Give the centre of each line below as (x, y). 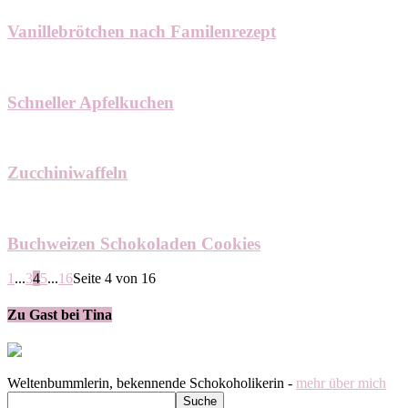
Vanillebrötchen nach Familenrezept (142, 32)
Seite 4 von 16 (114, 279)
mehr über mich (341, 382)
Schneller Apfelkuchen (91, 102)
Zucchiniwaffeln (67, 173)
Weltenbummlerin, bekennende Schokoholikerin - (152, 382)
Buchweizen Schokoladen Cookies (134, 243)
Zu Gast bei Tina (60, 314)
